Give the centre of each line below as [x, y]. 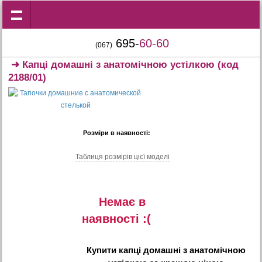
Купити [102, 250]
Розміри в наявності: [116, 133]
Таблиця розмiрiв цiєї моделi [123, 157]
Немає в [122, 202]
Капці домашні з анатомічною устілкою [119, 65]
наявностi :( [116, 219]
